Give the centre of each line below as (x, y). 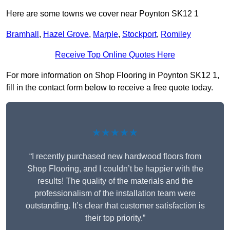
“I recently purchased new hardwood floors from (115, 157)
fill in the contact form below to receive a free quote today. (110, 88)
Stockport (139, 34)
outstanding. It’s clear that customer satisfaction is (115, 206)
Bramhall (23, 34)
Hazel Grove (66, 34)
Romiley (176, 34)
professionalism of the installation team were (115, 194)
